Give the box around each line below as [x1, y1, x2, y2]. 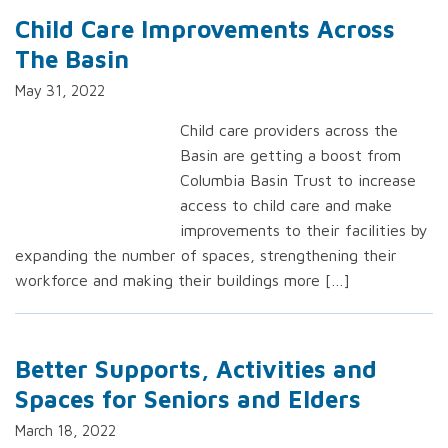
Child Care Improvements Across [15, 15, 395, 43]
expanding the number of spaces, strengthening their [15, 246, 397, 264]
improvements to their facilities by [180, 221, 428, 239]
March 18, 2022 [15, 422, 116, 439]
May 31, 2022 [15, 82, 105, 99]
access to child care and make [180, 196, 392, 214]
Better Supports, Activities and [15, 355, 377, 383]
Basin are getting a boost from [180, 146, 401, 164]
